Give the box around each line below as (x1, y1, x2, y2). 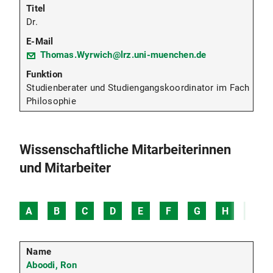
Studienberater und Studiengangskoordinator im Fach (26, 82, 250, 94)
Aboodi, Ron (26, 259, 77, 271)
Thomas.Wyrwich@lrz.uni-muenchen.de (40, 49, 207, 61)
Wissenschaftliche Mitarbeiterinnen (19, 141, 231, 157)
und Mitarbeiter (19, 160, 111, 175)
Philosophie (26, 96, 76, 107)
